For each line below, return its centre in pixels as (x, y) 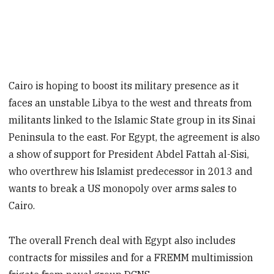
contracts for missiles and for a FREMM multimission (131, 257)
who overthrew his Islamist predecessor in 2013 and (131, 172)
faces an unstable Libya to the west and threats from (131, 103)
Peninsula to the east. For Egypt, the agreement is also (135, 137)
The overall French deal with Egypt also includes (122, 240)
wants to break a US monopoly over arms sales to (123, 189)
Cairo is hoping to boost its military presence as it (124, 86)
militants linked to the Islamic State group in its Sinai (132, 120)
